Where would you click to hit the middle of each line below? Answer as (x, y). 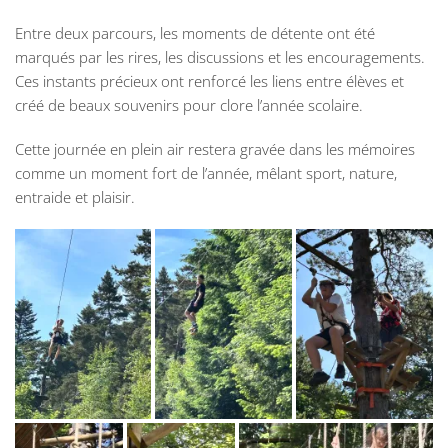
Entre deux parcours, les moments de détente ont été (195, 33)
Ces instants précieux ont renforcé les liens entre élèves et (209, 81)
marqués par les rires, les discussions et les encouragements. (220, 57)
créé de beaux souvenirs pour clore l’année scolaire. (189, 105)
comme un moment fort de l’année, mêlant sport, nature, (206, 173)
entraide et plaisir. (75, 197)
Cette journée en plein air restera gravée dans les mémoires (215, 149)
